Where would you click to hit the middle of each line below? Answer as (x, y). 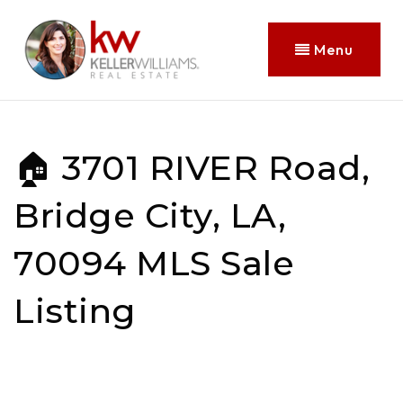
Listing (75, 311)
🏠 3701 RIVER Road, (192, 168)
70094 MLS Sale (154, 263)
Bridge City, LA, (150, 215)
